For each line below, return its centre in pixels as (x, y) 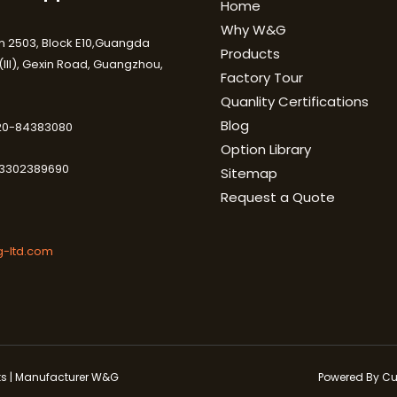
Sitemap (249, 174)
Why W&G (253, 30)
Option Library (266, 150)
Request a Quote (278, 198)
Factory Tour (262, 78)
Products (250, 54)
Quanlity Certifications (295, 102)
